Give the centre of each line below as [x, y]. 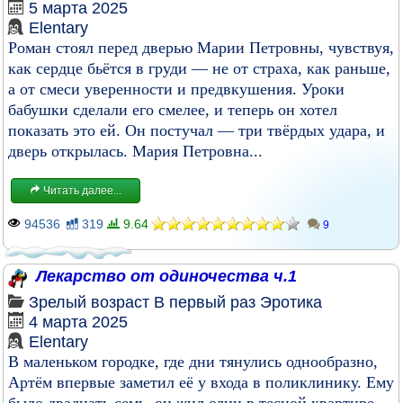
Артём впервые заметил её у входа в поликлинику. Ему [201, 382]
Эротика [291, 302]
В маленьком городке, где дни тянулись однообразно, [193, 362]
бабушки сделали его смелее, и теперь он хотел [173, 110]
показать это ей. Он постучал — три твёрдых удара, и [197, 130]
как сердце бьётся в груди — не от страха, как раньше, [199, 68]
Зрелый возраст [89, 302]
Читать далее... [81, 191]
